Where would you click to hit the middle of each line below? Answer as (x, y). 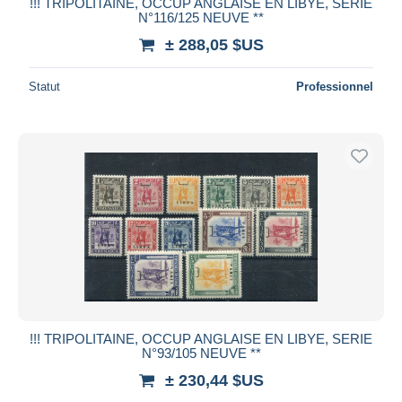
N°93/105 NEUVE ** (201, 353)
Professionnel (335, 86)
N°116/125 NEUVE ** (201, 17)
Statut (44, 86)
